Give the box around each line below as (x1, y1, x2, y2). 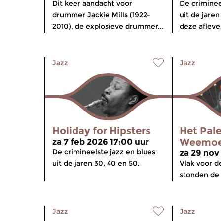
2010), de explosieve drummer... (52, 22, 164, 31)
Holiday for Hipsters (52, 125, 150, 137)
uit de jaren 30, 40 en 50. (52, 159, 140, 168)
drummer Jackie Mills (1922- (52, 10, 150, 19)
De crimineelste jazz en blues (52, 147, 155, 156)
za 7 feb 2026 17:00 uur (52, 137, 149, 147)
